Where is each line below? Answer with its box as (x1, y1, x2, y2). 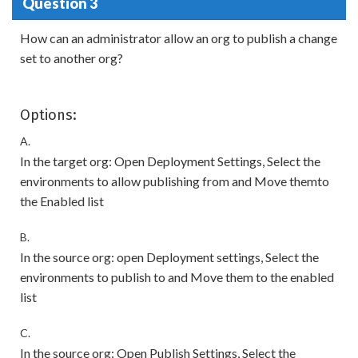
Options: (20, 106, 77, 124)
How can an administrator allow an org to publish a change (20, 30, 337, 46)
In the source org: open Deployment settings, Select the (20, 249, 319, 265)
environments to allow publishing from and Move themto (20, 173, 329, 189)
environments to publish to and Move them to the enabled (20, 269, 334, 284)
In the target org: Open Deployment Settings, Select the (20, 153, 320, 169)
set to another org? (20, 50, 123, 66)
